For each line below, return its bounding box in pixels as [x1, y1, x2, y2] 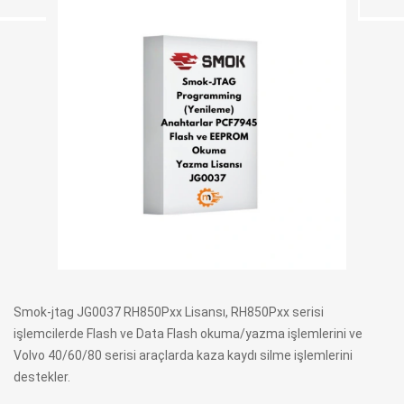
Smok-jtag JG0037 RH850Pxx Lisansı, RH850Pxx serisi [14, 305, 324, 319]
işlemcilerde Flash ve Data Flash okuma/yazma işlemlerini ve [14, 326, 363, 341]
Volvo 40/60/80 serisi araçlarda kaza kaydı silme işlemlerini [14, 348, 353, 363]
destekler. [14, 370, 70, 384]
